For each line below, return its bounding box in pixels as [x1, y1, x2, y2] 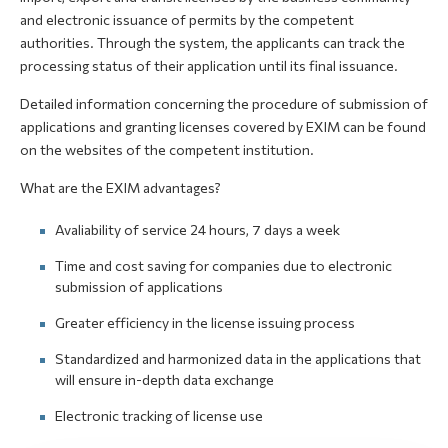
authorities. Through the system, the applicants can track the [20, 34, 405, 51]
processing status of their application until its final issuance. [20, 57, 398, 74]
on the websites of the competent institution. [20, 141, 314, 158]
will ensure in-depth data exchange [55, 371, 274, 388]
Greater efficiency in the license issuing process [55, 314, 355, 331]
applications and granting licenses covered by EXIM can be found [20, 118, 426, 135]
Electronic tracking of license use [55, 407, 263, 424]
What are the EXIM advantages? [20, 179, 221, 196]
